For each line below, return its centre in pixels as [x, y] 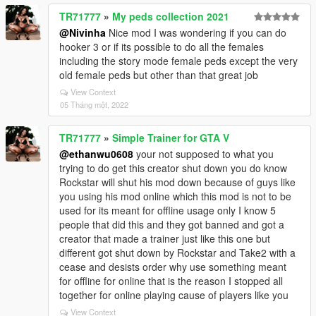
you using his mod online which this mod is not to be [175, 196]
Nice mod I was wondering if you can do [196, 32]
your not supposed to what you [203, 154]
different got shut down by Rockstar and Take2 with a [177, 253]
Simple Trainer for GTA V [171, 138]
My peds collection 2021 [171, 16]
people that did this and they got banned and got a [172, 224]
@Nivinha [83, 32]
